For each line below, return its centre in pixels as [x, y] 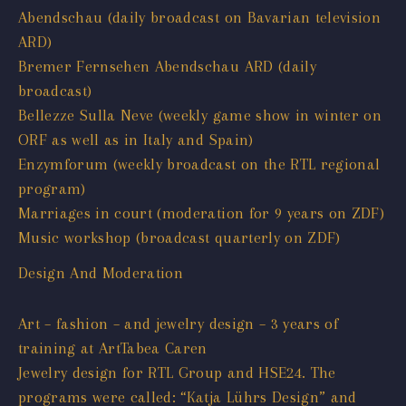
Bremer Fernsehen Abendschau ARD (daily [167, 66]
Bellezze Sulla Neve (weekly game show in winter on [200, 115]
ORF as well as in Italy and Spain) [136, 139]
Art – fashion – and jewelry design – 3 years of [178, 323]
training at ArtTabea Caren [113, 348]
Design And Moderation [101, 272]
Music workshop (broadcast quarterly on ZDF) [179, 237]
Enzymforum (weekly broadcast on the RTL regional [199, 164]
